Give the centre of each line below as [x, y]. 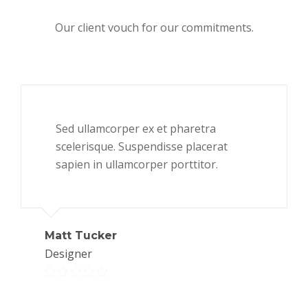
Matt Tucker [81, 235]
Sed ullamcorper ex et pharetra [136, 128]
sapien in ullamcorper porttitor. [137, 164]
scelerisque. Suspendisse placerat [142, 146]
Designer [68, 253]
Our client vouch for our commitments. [154, 27]
